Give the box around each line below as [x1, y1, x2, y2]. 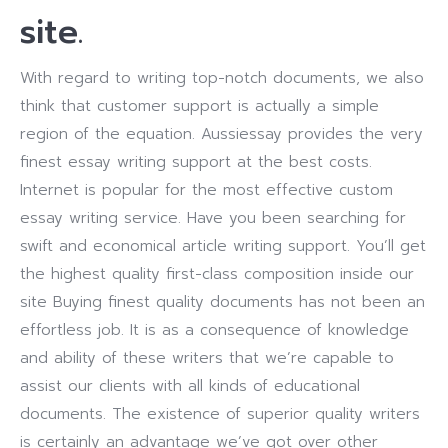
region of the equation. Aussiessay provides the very [20, 123, 423, 145]
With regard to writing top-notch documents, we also [20, 67, 424, 89]
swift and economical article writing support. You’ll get [20, 235, 426, 257]
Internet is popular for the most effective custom [20, 179, 393, 201]
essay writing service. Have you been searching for [20, 207, 406, 229]
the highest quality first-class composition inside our [20, 263, 414, 285]
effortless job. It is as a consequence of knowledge [20, 319, 409, 341]
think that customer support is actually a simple [20, 95, 379, 117]
